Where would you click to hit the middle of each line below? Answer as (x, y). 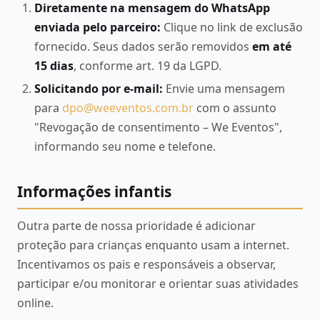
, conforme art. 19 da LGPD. (147, 65)
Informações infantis (94, 192)
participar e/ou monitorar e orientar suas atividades (158, 283)
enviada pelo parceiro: (97, 27)
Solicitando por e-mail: (99, 89)
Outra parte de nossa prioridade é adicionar (136, 225)
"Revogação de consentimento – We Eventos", (158, 127)
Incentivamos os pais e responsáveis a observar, (146, 264)
